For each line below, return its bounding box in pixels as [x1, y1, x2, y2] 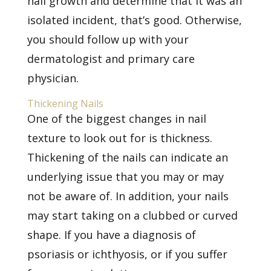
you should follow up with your [27, 31, 189, 47]
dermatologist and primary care [27, 51, 195, 66]
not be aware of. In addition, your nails [27, 188, 229, 203]
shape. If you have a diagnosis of [27, 227, 196, 242]
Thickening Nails [27, 96, 103, 110]
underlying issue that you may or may [27, 169, 224, 184]
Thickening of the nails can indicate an [27, 149, 228, 165]
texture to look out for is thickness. [27, 130, 212, 145]
